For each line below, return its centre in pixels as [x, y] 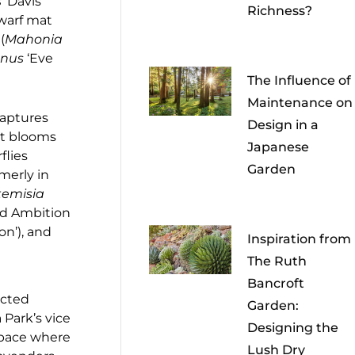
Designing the [293, 328]
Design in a [283, 125]
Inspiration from [300, 239]
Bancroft [276, 284]
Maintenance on [300, 103]
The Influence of [300, 81]
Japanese [279, 147]
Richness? [280, 11]
